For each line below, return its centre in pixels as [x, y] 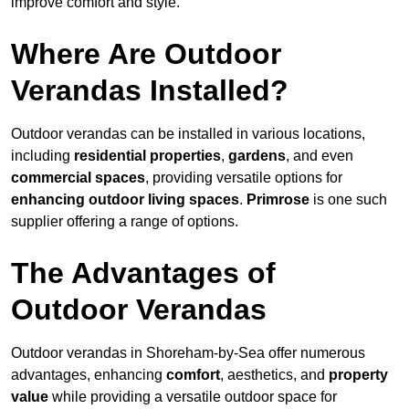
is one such [348, 200]
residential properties [147, 156]
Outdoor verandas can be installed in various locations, [188, 134]
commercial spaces [78, 178]
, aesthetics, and [274, 375]
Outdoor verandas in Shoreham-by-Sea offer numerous [188, 353]
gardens [257, 156]
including [42, 156]
